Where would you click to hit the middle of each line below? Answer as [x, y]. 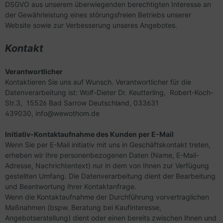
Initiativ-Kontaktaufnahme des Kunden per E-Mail [89, 134]
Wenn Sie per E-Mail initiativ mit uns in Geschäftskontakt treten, [108, 145]
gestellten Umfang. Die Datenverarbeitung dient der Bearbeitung [110, 176]
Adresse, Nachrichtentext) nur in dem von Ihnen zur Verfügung [107, 166]
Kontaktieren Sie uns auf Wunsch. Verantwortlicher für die [98, 82]
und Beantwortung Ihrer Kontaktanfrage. [71, 186]
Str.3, [15, 103]
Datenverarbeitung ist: [42, 92]
